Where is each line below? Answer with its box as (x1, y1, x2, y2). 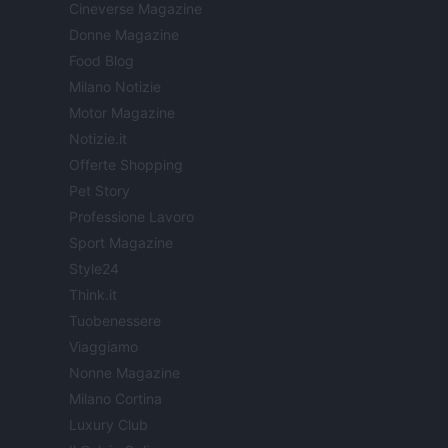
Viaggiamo (69, 338, 138, 356)
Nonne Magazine (69, 364, 180, 382)
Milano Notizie (69, 78, 161, 96)
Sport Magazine (69, 234, 173, 252)
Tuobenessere (69, 312, 161, 330)
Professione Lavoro (69, 208, 194, 226)
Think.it (69, 286, 117, 304)
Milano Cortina (69, 390, 162, 408)
